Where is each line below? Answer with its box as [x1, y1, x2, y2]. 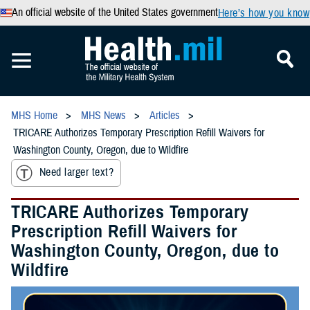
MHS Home [11, 109, 57, 122]
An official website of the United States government [11, 6, 218, 19]
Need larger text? [39, 165, 114, 180]
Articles [149, 109, 180, 122]
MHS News [81, 109, 126, 122]
